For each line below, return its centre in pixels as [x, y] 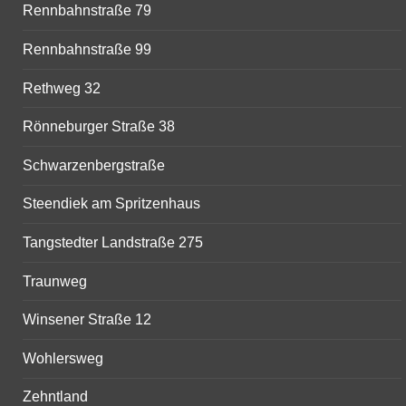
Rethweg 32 [62, 88]
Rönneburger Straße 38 [99, 127]
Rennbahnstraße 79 [87, 11]
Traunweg [55, 281]
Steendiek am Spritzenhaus [111, 204]
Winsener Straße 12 [87, 320]
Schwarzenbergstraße [94, 165]
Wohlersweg [63, 358]
